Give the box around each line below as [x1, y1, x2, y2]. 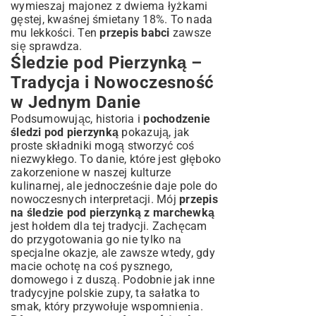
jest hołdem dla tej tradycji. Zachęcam [11, 219, 207, 233]
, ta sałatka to [130, 286, 200, 300]
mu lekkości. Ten [11, 26, 100, 39]
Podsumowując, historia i [11, 112, 144, 126]
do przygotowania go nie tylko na [11, 233, 181, 246]
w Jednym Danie [11, 92, 140, 112]
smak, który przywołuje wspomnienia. [11, 300, 203, 313]
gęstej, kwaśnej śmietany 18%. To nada [11, 13, 213, 26]
